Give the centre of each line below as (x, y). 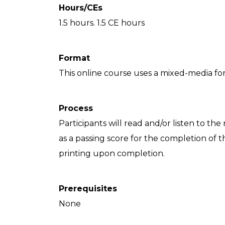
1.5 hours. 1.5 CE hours (102, 23)
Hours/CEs (81, 8)
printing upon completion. (112, 153)
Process (76, 108)
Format (74, 58)
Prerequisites (88, 189)
